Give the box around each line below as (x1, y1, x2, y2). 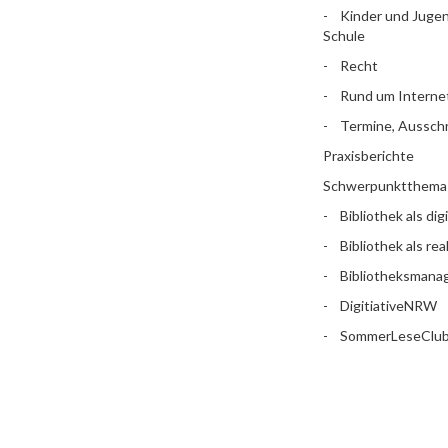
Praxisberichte (322, 147, 414, 164)
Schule (322, 27, 365, 44)
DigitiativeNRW (339, 297, 437, 314)
